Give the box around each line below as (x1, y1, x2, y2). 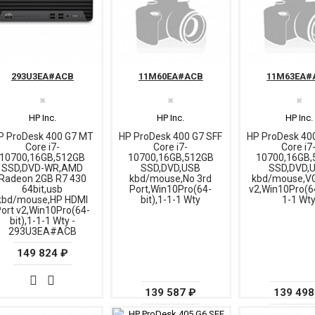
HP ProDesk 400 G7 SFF (119, 131, 223, 143)
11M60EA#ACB (138, 71, 203, 82)
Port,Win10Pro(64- (129, 184, 212, 195)
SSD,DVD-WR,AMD (1, 162, 84, 174)
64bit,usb (22, 184, 63, 195)
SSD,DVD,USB (141, 162, 201, 174)
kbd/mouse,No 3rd (129, 173, 212, 185)
